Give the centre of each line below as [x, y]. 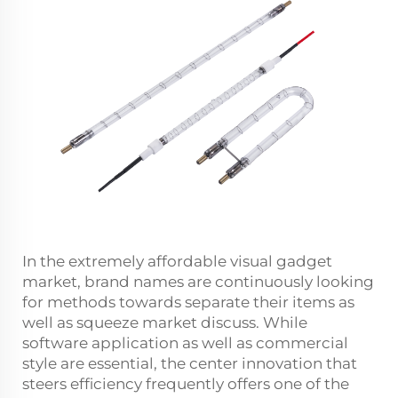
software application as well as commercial [185, 343]
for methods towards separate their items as [188, 302]
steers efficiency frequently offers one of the [186, 384]
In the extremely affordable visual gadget [177, 262]
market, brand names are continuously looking [198, 282]
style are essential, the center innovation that [190, 364]
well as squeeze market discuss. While [165, 323]
